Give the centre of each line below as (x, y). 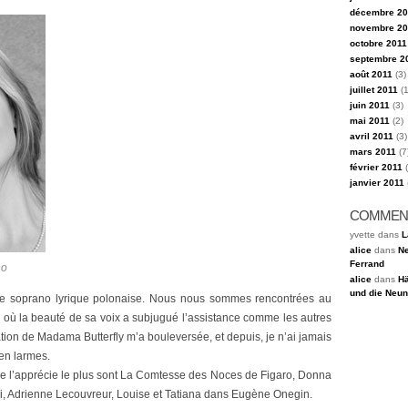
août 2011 (371, 74)
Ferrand (367, 264)
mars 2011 (373, 152)
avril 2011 (372, 136)
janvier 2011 (377, 183)
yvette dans (376, 235)
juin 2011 (370, 105)
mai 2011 (370, 121)
